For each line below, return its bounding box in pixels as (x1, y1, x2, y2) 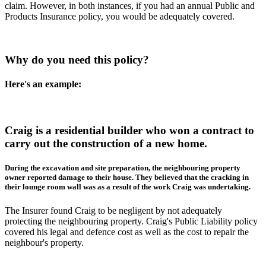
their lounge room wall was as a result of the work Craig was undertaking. (5, 182, 251, 192)
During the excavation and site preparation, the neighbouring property (5, 163, 240, 173)
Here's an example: (5, 79, 81, 90)
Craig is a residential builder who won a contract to (5, 124, 254, 137)
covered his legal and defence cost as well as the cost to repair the (5, 226, 249, 237)
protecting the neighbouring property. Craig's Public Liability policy (5, 216, 258, 226)
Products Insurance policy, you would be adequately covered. (5, 11, 235, 22)
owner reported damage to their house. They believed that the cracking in (5, 173, 249, 182)
